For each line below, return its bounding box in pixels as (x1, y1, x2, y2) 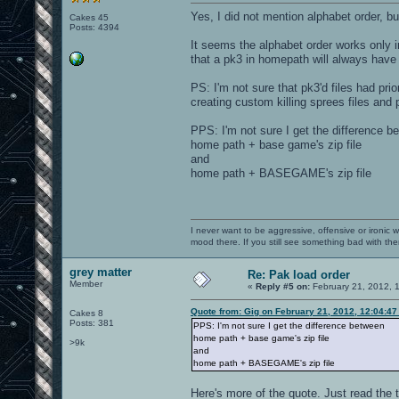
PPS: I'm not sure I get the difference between (193, 320, 385, 330)
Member (69, 278, 102, 289)
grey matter (69, 265, 132, 279)
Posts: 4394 (69, 21, 119, 32)
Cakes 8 (69, 307, 103, 318)
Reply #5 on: (256, 281, 310, 291)
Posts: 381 (69, 317, 114, 328)
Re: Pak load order (248, 267, 350, 281)
